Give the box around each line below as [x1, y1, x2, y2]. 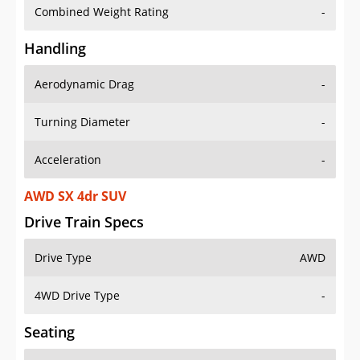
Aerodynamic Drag [35, 76, 134, 92]
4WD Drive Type [35, 288, 120, 304]
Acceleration [35, 152, 101, 168]
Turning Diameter [35, 114, 130, 130]
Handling [24, 39, 86, 59]
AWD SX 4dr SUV [24, 187, 126, 206]
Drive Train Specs [24, 212, 144, 232]
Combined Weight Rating [35, 4, 169, 20]
